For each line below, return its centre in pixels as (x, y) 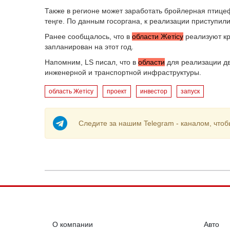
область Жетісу (71, 91)
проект (117, 91)
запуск (190, 91)
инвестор (154, 91)
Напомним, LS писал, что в (91, 62)
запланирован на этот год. (90, 47)
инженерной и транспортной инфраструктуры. (123, 72)
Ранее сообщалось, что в (88, 36)
